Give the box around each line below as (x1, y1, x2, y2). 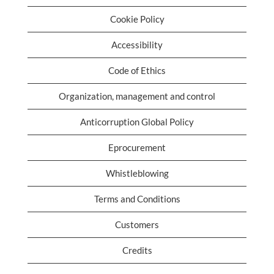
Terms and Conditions (94, 193, 180, 204)
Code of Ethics (108, 65, 166, 76)
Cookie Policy (109, 13, 165, 24)
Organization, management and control (59, 91, 215, 102)
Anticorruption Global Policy (80, 116, 194, 127)
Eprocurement (108, 142, 166, 153)
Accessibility (111, 39, 163, 50)
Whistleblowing (105, 168, 169, 179)
